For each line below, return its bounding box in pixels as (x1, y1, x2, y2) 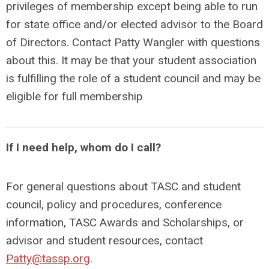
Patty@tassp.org (6, 251, 90, 265)
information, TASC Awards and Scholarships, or (6, 215, 244, 229)
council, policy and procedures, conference (6, 197, 222, 211)
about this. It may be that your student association (6, 53, 256, 67)
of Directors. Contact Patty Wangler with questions (6, 35, 260, 49)
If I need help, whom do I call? (6, 140, 161, 154)
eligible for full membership (6, 89, 143, 103)
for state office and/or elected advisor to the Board (6, 17, 263, 31)
